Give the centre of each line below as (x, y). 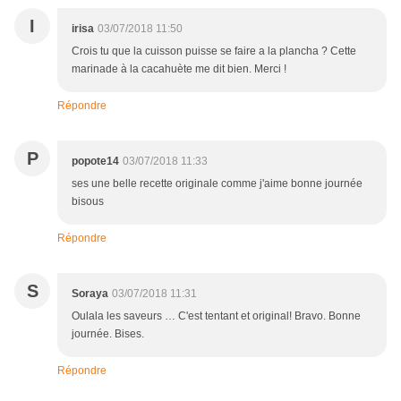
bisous (88, 202)
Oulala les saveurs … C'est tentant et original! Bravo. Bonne (216, 316)
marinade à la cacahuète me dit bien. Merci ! (179, 69)
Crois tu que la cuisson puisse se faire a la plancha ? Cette (214, 51)
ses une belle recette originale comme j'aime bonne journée (217, 184)
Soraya (90, 294)
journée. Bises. (108, 334)
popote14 (95, 162)
